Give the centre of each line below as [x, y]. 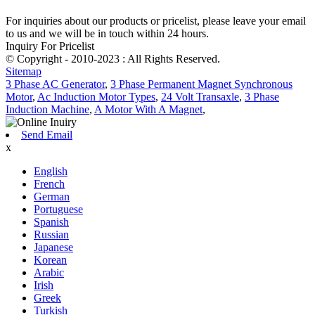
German [52, 196]
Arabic [49, 272]
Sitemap [24, 71]
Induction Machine [47, 109]
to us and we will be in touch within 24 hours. [107, 33]
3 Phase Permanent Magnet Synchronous [201, 84]
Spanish [51, 221]
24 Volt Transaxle [200, 96]
